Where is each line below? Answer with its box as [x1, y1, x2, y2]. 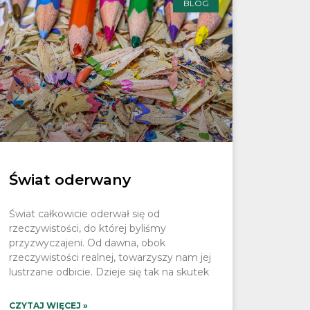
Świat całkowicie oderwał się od [8, 207, 160, 220]
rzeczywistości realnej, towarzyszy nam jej [8, 250, 211, 264]
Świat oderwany [8, 170, 131, 188]
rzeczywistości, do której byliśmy [8, 221, 166, 235]
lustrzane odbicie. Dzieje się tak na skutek [8, 265, 209, 278]
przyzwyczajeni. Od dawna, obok [8, 236, 165, 249]
